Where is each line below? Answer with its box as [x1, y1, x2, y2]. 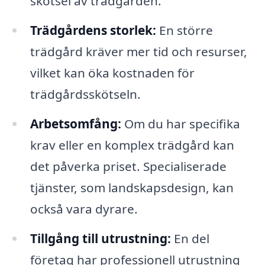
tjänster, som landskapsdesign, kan [30, 179, 234, 196]
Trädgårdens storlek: [30, 21, 156, 38]
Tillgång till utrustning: [30, 230, 171, 247]
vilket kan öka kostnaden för [30, 64, 195, 81]
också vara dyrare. [30, 200, 138, 217]
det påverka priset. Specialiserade [30, 157, 227, 174]
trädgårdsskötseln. [30, 85, 141, 102]
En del [170, 230, 209, 247]
